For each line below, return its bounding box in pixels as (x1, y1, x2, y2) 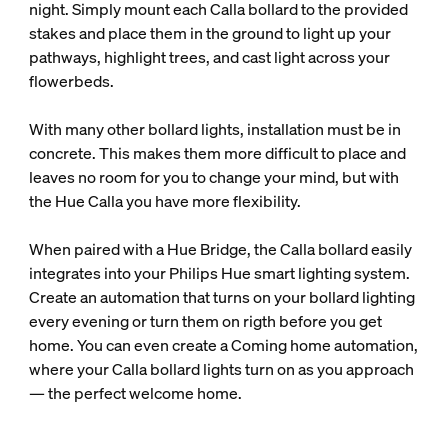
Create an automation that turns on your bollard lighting (28, 286, 415, 308)
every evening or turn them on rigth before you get (28, 310, 382, 332)
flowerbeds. (28, 70, 114, 92)
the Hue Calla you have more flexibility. (28, 190, 301, 212)
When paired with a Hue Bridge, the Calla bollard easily (28, 238, 412, 260)
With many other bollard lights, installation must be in (28, 118, 401, 140)
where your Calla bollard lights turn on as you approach (28, 358, 414, 380)
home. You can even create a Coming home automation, (28, 334, 418, 356)
